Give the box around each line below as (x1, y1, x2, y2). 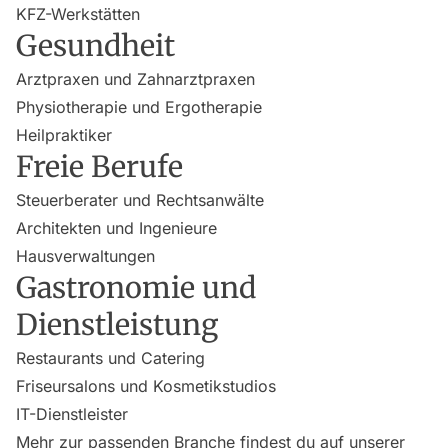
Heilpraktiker (16, 125, 112, 145)
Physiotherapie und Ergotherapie (16, 97, 262, 117)
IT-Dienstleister (16, 404, 128, 424)
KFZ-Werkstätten (16, 4, 140, 24)
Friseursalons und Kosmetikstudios (16, 376, 276, 396)
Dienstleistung (16, 307, 218, 343)
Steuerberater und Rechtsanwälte (16, 190, 264, 210)
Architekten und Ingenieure (16, 218, 217, 238)
